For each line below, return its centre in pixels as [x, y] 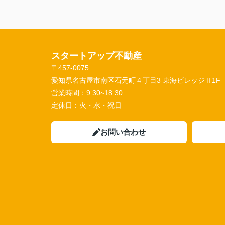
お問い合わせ [123, 132]
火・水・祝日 [100, 105]
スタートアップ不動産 [96, 56]
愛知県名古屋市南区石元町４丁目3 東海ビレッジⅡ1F [136, 80]
